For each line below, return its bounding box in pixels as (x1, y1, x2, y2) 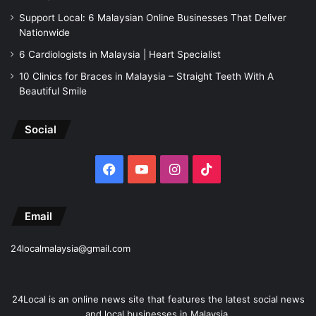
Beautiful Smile (19, 85, 87, 97)
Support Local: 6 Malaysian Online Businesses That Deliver (19, 12, 286, 24)
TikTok (212, 161, 253, 176)
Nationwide (19, 27, 70, 39)
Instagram (178, 161, 240, 176)
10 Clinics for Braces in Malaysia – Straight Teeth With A (19, 71, 274, 83)
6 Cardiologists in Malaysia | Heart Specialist (19, 49, 221, 61)
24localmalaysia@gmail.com (11, 243, 130, 255)
